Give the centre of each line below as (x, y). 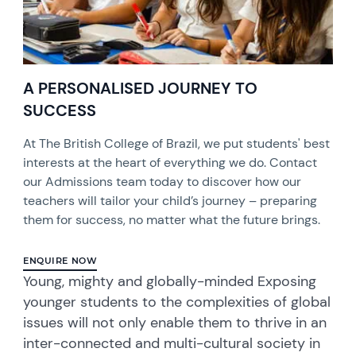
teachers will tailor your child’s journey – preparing (170, 200)
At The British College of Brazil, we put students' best (177, 143)
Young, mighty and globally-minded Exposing (170, 281)
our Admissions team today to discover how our (163, 181)
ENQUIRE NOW (60, 260)
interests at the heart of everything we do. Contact (170, 162)
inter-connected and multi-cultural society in (172, 343)
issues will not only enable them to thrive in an (175, 322)
